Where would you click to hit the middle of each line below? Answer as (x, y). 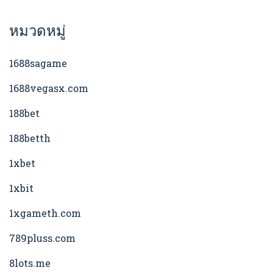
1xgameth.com (45, 213)
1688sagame (38, 63)
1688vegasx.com (49, 88)
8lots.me (30, 263)
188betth (30, 138)
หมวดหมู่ (37, 31)
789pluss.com (42, 238)
